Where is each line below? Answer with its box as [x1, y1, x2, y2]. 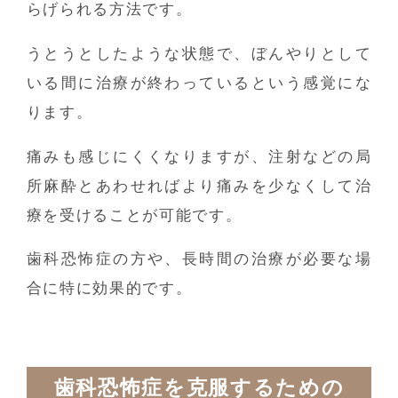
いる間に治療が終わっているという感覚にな [26, 74, 372, 92]
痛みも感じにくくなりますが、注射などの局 [26, 147, 372, 165]
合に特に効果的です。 [26, 280, 193, 298]
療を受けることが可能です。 [26, 206, 243, 224]
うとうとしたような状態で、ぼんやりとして [26, 44, 372, 62]
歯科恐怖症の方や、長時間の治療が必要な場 [26, 251, 372, 268]
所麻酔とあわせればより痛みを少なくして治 [26, 177, 372, 195]
